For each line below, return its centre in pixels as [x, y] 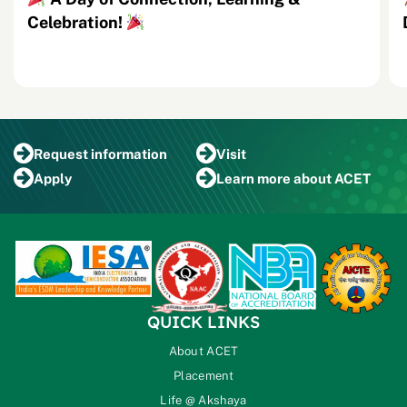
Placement [203, 376]
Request [62, 154]
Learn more [254, 178]
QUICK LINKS [203, 323]
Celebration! [77, 23]
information [129, 154]
